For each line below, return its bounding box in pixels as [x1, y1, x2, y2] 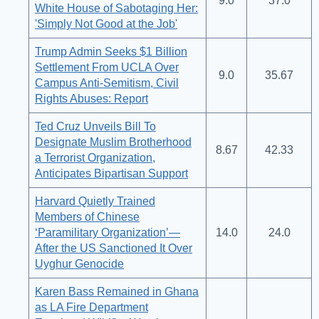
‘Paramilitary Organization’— [35, 226, 180, 239]
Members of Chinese [35, 211, 140, 224]
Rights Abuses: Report [35, 93, 148, 105]
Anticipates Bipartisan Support [35, 167, 188, 180]
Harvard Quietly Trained [35, 195, 155, 208]
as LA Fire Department [35, 301, 148, 314]
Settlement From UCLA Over [35, 61, 179, 74]
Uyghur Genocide [35, 258, 124, 271]
